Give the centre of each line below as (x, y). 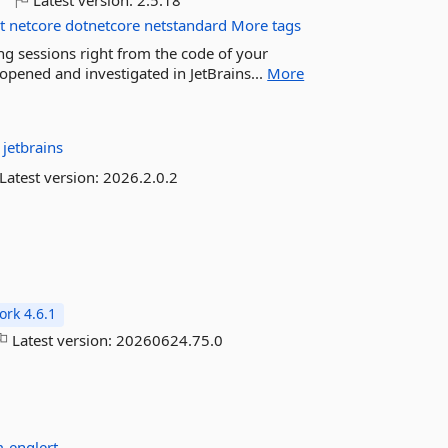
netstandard (186, 25)
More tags (266, 25)
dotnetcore (103, 25)
